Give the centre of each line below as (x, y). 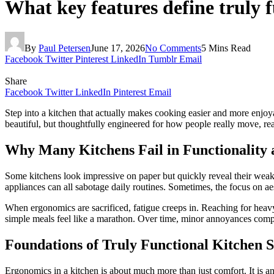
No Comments (173, 48)
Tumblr (163, 59)
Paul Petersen (65, 48)
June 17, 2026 (118, 48)
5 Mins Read (226, 48)
